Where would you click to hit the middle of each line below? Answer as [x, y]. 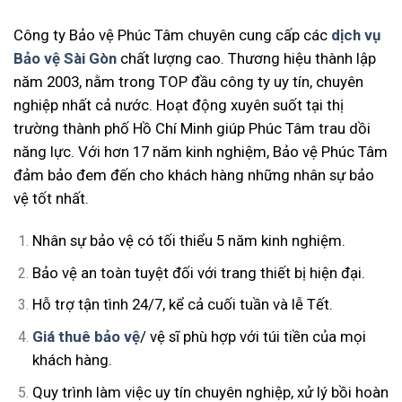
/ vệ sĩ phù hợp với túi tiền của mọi [253, 336]
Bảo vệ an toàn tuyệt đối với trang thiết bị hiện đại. [198, 272]
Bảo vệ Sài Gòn [67, 59]
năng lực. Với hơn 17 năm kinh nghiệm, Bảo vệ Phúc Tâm [201, 152]
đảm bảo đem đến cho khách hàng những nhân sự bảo [194, 175]
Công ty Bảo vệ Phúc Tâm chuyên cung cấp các [172, 35]
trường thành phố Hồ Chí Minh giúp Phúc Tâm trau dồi [192, 129]
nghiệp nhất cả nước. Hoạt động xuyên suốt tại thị [179, 105]
